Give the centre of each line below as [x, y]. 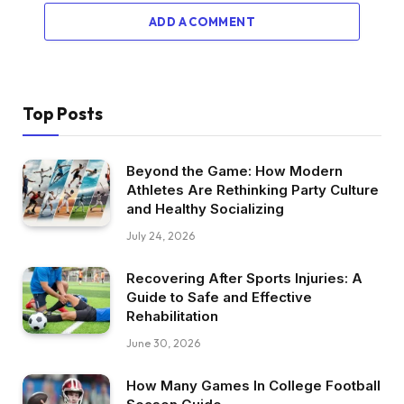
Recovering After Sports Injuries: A [244, 278]
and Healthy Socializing [205, 208]
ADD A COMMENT [202, 21]
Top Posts [63, 113]
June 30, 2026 [163, 343]
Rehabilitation [172, 316]
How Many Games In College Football [253, 385]
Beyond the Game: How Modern [234, 170]
